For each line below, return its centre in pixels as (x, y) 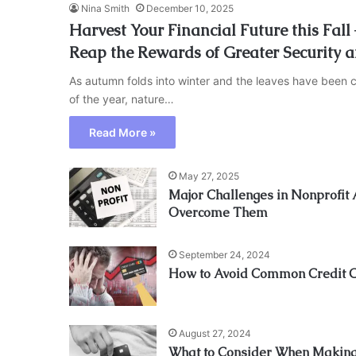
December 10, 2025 (190, 9)
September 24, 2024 (224, 255)
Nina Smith (105, 9)
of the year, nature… (122, 99)
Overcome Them (218, 213)
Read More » (122, 133)
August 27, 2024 (215, 334)
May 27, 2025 (209, 176)
